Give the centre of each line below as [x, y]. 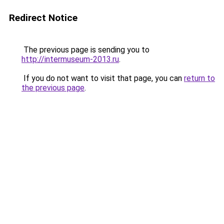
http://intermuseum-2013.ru [70, 59]
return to [199, 78]
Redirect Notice [43, 18]
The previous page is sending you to [85, 50]
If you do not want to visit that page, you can [103, 78]
